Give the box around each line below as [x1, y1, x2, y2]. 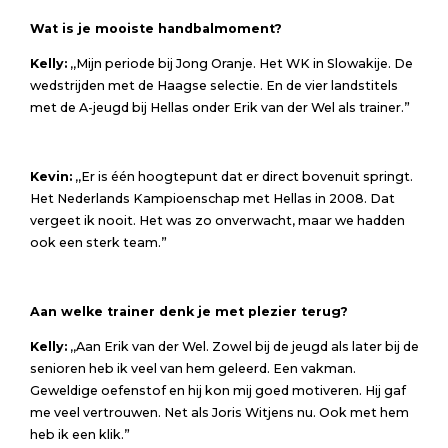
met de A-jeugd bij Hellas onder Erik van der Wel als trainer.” [29, 99, 410, 115]
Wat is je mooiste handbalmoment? [29, 21, 282, 37]
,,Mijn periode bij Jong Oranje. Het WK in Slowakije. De [66, 55, 413, 71]
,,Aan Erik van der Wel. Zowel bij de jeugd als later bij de [66, 338, 419, 354]
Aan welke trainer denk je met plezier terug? [29, 304, 348, 320]
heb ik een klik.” [29, 426, 130, 442]
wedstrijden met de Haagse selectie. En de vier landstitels [29, 77, 398, 93]
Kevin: [29, 169, 72, 185]
